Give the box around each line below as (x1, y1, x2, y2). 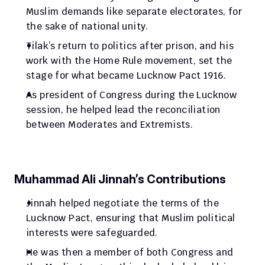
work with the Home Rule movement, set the (26, 54, 232, 67)
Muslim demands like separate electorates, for (26, 5, 242, 18)
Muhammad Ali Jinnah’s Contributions (14, 172, 226, 186)
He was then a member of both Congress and (26, 246, 234, 258)
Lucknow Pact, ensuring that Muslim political (26, 212, 235, 224)
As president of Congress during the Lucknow (26, 89, 237, 101)
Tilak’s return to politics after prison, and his (26, 40, 234, 52)
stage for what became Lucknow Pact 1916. (26, 69, 226, 82)
